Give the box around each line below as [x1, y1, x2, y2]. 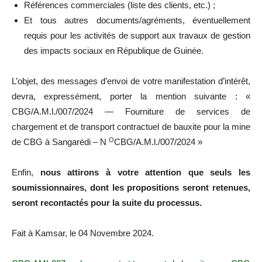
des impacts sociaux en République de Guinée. [24, 46, 204, 56]
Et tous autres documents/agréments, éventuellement [24, 15, 250, 26]
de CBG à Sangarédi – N [12, 137, 109, 147]
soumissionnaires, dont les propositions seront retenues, [12, 182, 250, 193]
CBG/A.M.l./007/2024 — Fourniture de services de [12, 106, 250, 117]
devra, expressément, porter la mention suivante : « [12, 91, 250, 102]
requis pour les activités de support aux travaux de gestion [24, 30, 250, 41]
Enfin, [12, 167, 40, 178]
